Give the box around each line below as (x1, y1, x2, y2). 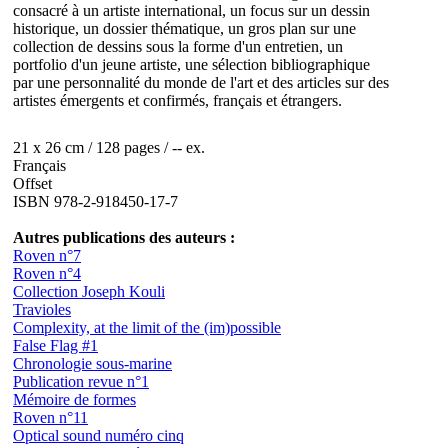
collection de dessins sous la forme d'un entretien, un (13, 38, 343, 56)
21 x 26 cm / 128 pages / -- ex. (13, 139, 205, 157)
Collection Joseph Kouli (13, 283, 165, 301)
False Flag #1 (13, 337, 98, 355)
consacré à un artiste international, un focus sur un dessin (13, 2, 370, 20)
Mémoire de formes (13, 391, 136, 409)
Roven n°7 (13, 247, 81, 265)
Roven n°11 (13, 409, 88, 427)
